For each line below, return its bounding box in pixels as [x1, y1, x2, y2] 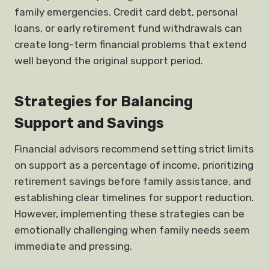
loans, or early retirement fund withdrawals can [14, 22, 242, 34]
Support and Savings [14, 115, 164, 131]
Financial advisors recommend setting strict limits [14, 143, 254, 155]
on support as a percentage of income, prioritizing [14, 159, 253, 171]
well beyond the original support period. [14, 55, 203, 67]
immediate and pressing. [14, 240, 132, 252]
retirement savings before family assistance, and [14, 175, 251, 187]
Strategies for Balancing [14, 93, 193, 110]
